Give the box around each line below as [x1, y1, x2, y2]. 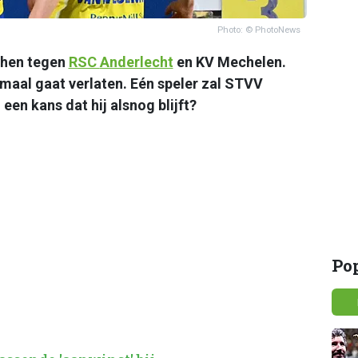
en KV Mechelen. [173, 53, 286, 70]
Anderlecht [99, 53, 173, 70]
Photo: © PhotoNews [217, 24, 300, 35]
